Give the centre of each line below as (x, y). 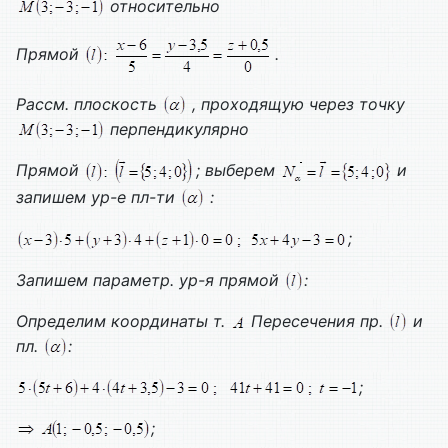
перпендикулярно (177, 129)
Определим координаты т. (120, 320)
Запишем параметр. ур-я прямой (150, 279)
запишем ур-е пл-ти (98, 197)
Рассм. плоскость (89, 103)
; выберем (238, 170)
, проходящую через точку (296, 103)
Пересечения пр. (319, 320)
